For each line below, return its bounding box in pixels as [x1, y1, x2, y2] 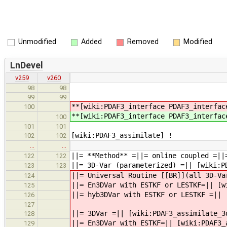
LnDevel [10, 60, 43, 70]
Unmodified [18, 37, 56, 46]
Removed [127, 37, 159, 46]
